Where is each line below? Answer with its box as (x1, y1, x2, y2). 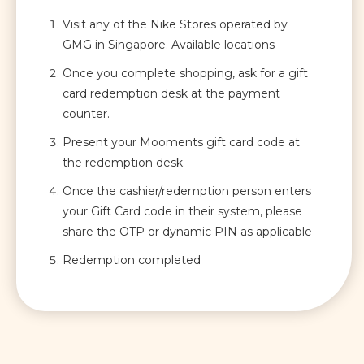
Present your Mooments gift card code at (63, 135, 300, 149)
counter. (63, 106, 110, 121)
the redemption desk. (63, 155, 185, 170)
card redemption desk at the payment (63, 86, 280, 101)
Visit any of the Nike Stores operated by (63, 17, 288, 32)
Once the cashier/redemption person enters (63, 184, 311, 198)
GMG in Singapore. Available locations (63, 37, 275, 52)
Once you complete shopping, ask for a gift (63, 66, 308, 80)
